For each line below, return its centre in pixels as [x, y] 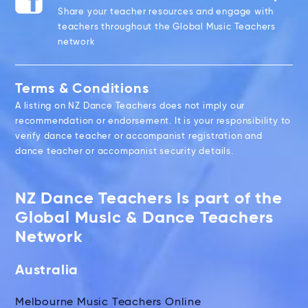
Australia [47, 271]
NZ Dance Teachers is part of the [149, 199]
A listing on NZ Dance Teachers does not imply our [130, 107]
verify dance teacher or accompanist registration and [139, 137]
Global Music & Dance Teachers [145, 218]
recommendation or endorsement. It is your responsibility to [153, 122]
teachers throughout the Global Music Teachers [167, 27]
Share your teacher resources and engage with [166, 12]
